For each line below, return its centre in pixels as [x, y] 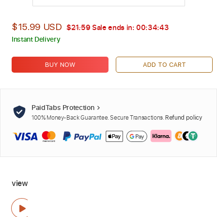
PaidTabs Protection [64, 108]
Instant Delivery [36, 39]
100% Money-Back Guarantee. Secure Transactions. [99, 117]
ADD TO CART [164, 65]
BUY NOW [60, 65]
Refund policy [184, 118]
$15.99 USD [37, 27]
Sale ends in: [113, 27]
